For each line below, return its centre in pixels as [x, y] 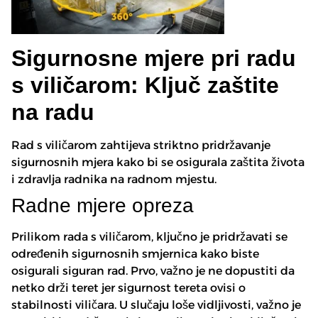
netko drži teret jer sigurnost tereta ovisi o [128, 288]
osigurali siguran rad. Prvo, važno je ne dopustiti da [153, 271]
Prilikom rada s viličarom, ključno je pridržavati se [149, 237]
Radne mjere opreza [103, 206]
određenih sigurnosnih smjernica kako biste [135, 254]
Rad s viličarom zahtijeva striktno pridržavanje [141, 146]
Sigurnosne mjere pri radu [154, 59]
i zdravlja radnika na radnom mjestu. [114, 180]
